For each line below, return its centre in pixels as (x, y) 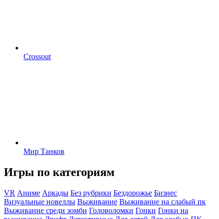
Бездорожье (133, 193)
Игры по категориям (59, 172)
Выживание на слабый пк (163, 201)
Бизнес (165, 193)
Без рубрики (91, 193)
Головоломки (111, 210)
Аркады (55, 193)
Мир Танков (44, 151)
